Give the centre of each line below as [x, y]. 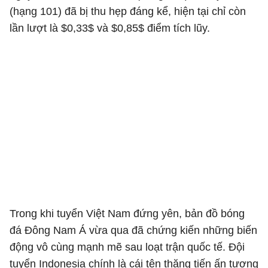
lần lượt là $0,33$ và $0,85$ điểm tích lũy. [110, 28]
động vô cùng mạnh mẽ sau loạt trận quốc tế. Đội [127, 247]
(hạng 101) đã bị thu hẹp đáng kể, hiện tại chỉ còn [128, 11]
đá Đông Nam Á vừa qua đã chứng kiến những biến [133, 230]
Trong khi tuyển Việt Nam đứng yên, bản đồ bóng [127, 214]
